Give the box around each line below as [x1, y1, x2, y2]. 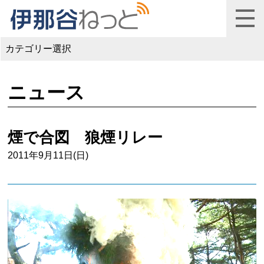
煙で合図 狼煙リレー [8, 128, 163, 146]
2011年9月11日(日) [8, 150, 89, 160]
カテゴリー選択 [5, 44, 71, 54]
